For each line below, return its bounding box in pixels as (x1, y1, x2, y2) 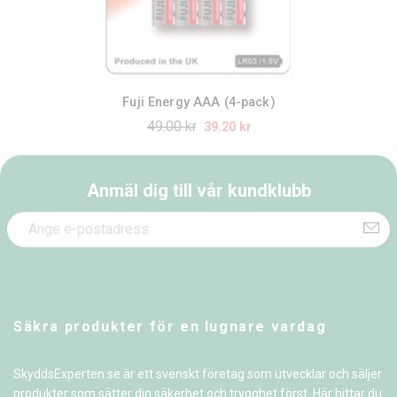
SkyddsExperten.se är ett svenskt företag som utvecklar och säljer (13, 366, 382, 381)
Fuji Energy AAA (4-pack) (122, 94, 276, 110)
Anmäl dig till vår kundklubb (86, 179, 311, 201)
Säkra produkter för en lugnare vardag (13, 317, 327, 335)
